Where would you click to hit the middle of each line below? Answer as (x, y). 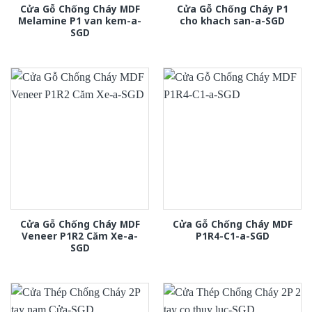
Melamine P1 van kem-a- (80, 20)
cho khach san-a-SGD (232, 20)
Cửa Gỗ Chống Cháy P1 (232, 8)
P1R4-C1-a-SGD (232, 236)
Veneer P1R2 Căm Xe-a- (80, 236)
